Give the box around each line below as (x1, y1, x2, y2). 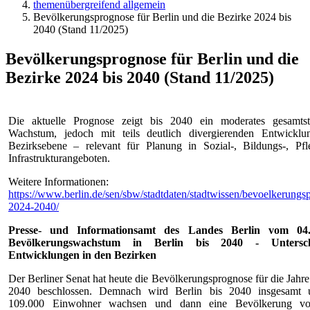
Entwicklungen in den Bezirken (8, 248, 156, 261)
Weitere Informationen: (8, 175, 109, 188)
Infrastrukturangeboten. (8, 152, 110, 164)
